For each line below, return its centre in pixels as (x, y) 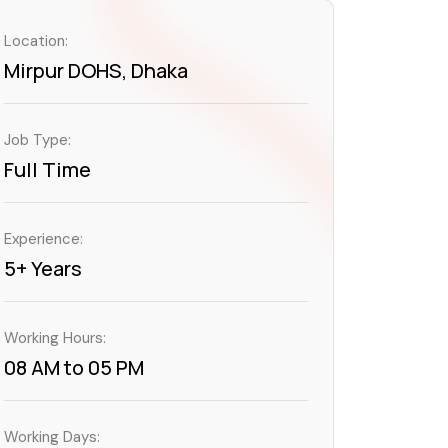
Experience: (43, 239)
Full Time (47, 169)
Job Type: (37, 140)
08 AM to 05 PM (74, 367)
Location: (36, 41)
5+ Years (43, 268)
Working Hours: (55, 338)
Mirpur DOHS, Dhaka (96, 70)
